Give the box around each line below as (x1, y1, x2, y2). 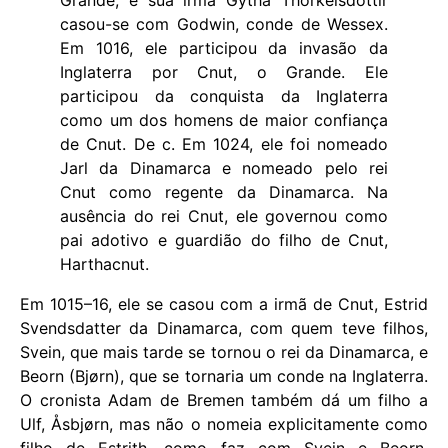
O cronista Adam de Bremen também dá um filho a (20, 389, 428, 410)
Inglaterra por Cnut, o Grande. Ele (60, 61, 388, 82)
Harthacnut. (60, 253, 149, 274)
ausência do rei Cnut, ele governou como (60, 205, 388, 226)
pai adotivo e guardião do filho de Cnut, (60, 229, 388, 250)
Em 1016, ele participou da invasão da (60, 37, 388, 58)
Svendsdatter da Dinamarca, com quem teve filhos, (20, 317, 428, 338)
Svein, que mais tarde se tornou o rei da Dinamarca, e (20, 341, 428, 362)
